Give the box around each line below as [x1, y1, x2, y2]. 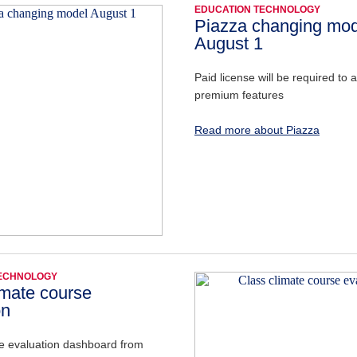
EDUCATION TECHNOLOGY [194, 4, 320, 15]
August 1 [194, 33, 263, 53]
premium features [194, 88, 284, 101]
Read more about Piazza [194, 124, 320, 136]
